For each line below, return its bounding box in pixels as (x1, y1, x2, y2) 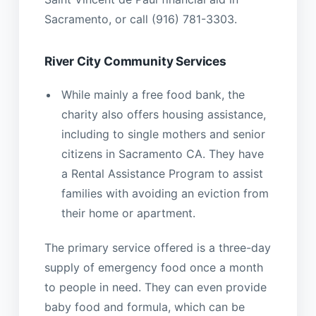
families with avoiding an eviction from (61, 186, 269, 200)
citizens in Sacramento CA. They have (61, 146, 264, 161)
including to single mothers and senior (61, 126, 265, 141)
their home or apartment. (61, 205, 195, 220)
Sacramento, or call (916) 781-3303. (44, 11, 237, 26)
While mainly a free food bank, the (61, 87, 245, 102)
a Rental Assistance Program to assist (61, 166, 263, 181)
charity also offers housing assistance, (61, 107, 266, 121)
